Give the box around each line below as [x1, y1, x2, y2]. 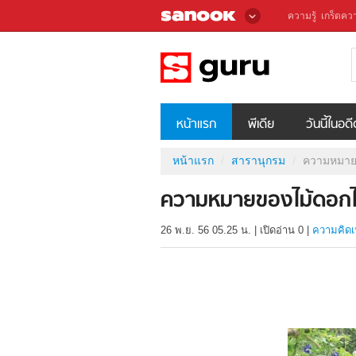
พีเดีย [248, 114, 274, 135]
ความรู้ [288, 10, 316, 21]
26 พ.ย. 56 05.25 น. [161, 224, 251, 237]
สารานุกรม [231, 153, 285, 167]
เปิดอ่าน [260, 224, 298, 237]
